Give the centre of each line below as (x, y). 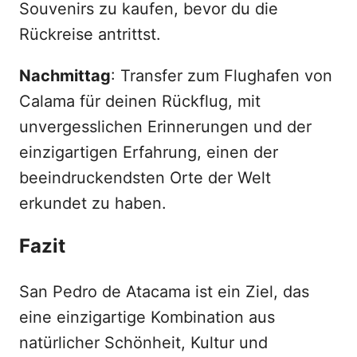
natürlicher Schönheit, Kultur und (143, 343)
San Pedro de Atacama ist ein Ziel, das (164, 292)
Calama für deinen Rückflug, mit (140, 102)
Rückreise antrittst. (90, 35)
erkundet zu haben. (93, 204)
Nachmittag (65, 76)
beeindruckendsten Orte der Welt (145, 178)
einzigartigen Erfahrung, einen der (149, 153)
